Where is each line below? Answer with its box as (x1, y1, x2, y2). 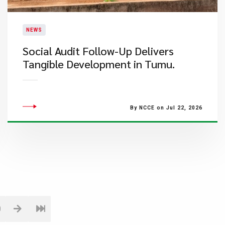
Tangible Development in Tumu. (22, 57, 175, 71)
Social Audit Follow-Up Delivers (22, 44, 174, 58)
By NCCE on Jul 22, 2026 (130, 105, 202, 110)
